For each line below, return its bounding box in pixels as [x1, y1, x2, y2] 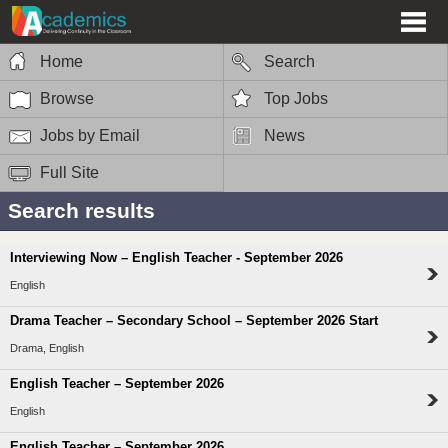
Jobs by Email [40, 126, 140, 144]
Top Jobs [264, 89, 328, 107]
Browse [40, 89, 94, 107]
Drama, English [10, 342, 84, 355]
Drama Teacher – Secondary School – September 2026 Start [10, 313, 378, 329]
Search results [8, 198, 155, 222]
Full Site [40, 163, 99, 181]
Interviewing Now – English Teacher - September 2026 [10, 250, 343, 266]
